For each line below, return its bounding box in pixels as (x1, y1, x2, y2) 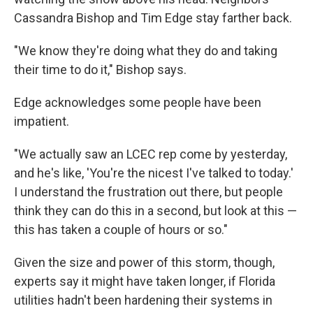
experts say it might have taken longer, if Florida (14, 274, 275, 289)
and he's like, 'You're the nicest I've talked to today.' (14, 166, 293, 180)
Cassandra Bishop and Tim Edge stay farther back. (14, 10, 292, 25)
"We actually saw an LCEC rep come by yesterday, (14, 147, 287, 161)
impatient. (14, 114, 69, 129)
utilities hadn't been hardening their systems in (14, 293, 272, 307)
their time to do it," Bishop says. (14, 62, 187, 77)
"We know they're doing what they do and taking (14, 43, 277, 58)
